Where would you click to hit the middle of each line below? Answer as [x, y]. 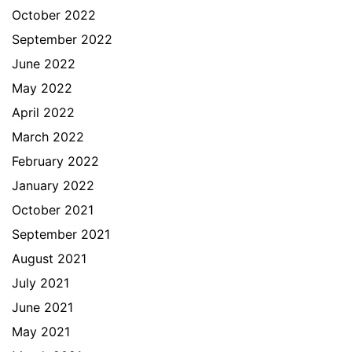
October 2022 [54, 15]
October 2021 [53, 210]
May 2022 [42, 88]
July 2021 [40, 283]
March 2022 [48, 137]
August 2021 [49, 258]
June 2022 [44, 64]
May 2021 [41, 332]
